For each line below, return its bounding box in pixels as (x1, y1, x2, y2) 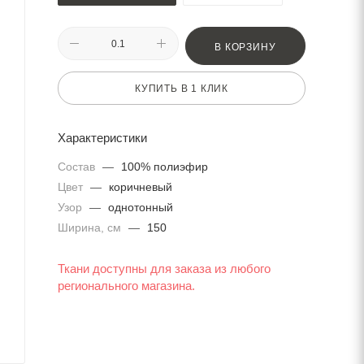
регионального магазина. (58, 279, 195, 293)
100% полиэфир (121, 160, 208, 174)
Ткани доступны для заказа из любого (58, 262, 271, 276)
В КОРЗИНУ (214, 41, 276, 53)
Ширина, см (58, 221, 124, 235)
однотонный (108, 201, 173, 214)
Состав (58, 160, 98, 174)
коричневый (109, 180, 172, 194)
